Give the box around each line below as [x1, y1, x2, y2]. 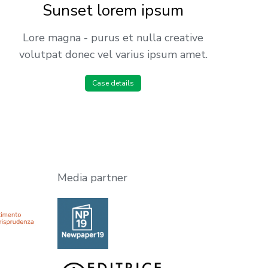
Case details [92, 78, 135, 88]
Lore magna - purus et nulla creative [23, 30, 204, 45]
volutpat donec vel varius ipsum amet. [19, 47, 208, 62]
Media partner [57, 170, 127, 185]
